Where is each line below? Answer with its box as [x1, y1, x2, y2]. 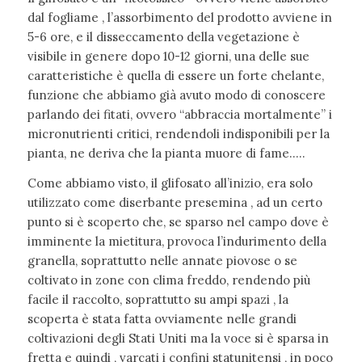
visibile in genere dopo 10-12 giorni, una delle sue [27, 48, 309, 65]
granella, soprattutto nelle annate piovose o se [27, 252, 297, 268]
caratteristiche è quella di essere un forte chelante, [27, 68, 324, 84]
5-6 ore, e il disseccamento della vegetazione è [27, 29, 300, 45]
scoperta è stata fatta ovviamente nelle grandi [27, 310, 297, 326]
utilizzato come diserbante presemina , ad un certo [27, 194, 322, 210]
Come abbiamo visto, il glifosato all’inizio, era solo [27, 175, 313, 191]
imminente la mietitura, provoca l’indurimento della [27, 233, 326, 249]
